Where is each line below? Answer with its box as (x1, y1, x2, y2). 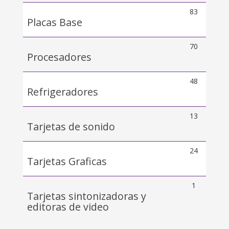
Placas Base (27, 15, 82, 29)
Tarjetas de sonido (27, 120, 115, 133)
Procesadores (27, 50, 91, 64)
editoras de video (27, 200, 109, 214)
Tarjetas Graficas (27, 154, 107, 168)
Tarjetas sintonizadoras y (27, 189, 146, 203)
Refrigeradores (27, 85, 98, 99)
